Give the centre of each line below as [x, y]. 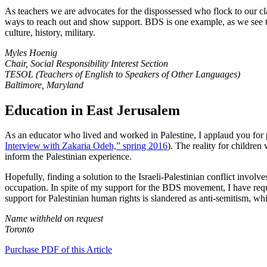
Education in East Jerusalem [92, 110]
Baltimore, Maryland [44, 85]
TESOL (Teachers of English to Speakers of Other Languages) [122, 74]
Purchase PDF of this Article [58, 250]
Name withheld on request [54, 219]
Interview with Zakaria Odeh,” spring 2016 [86, 146]
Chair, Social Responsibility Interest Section [86, 63]
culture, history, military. [50, 32]
